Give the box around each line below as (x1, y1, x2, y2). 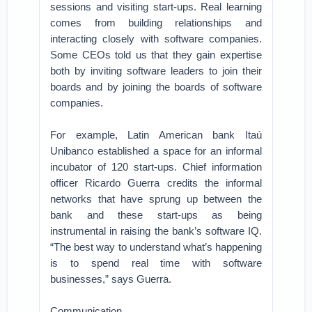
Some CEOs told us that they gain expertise (50, 49, 262, 61)
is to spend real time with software (50, 257, 262, 269)
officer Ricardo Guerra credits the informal (50, 177, 262, 189)
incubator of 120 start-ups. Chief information (50, 161, 262, 173)
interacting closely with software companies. (50, 33, 262, 45)
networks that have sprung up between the (50, 193, 262, 205)
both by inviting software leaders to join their (50, 65, 262, 77)
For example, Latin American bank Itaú (50, 129, 262, 141)
